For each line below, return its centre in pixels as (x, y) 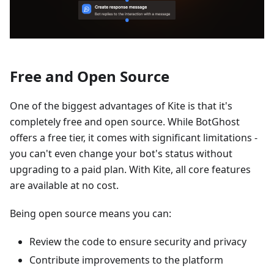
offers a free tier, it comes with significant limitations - (134, 138)
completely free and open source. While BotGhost (125, 122)
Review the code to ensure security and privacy (138, 242)
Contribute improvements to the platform (126, 260)
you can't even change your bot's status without (121, 154)
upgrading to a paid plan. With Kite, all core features (130, 170)
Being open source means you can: (91, 214)
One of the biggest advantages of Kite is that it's (121, 106)
